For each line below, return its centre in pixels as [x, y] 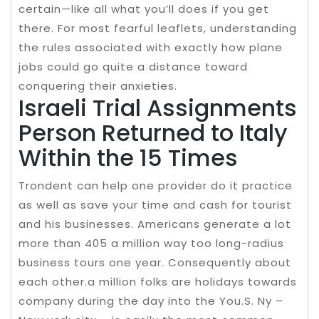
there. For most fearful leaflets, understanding [158, 28]
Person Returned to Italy [153, 132]
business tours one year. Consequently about [155, 262]
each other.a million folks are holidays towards [158, 281]
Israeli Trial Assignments [158, 108]
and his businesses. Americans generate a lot [155, 224]
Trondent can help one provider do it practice [156, 185]
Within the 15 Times [128, 157]
